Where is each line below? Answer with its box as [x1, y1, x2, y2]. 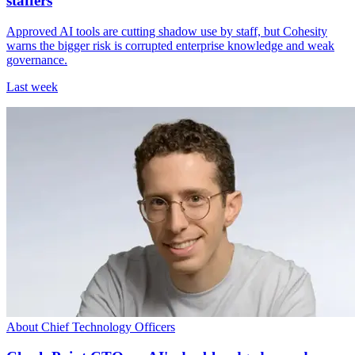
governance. [6, 52, 67, 67]
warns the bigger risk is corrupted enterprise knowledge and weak [6, 38, 334, 52]
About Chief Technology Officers [6, 319, 175, 334]
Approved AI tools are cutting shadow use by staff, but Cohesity [6, 24, 327, 38]
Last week [6, 79, 58, 94]
